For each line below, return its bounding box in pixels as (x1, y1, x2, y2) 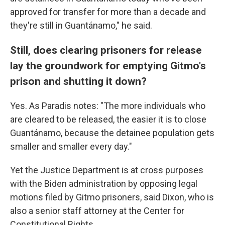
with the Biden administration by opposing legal (10, 178, 197, 189)
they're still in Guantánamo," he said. (10, 20, 152, 31)
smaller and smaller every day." (10, 141, 132, 152)
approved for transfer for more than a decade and (10, 7, 206, 18)
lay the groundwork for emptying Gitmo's (10, 59, 206, 72)
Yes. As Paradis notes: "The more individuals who (10, 100, 205, 111)
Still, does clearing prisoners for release (10, 44, 202, 57)
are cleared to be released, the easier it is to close (10, 114, 206, 125)
